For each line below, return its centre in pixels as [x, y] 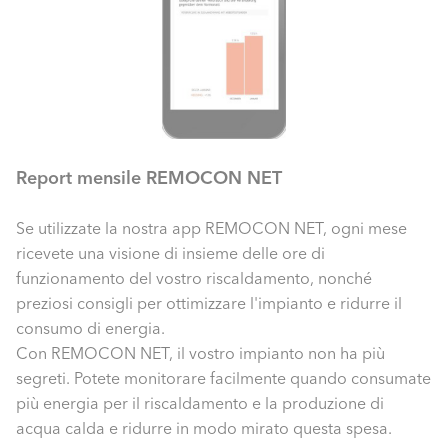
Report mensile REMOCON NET [149, 178]
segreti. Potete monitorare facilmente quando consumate [223, 378]
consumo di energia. [90, 328]
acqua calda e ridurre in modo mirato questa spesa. [204, 428]
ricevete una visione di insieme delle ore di [170, 253]
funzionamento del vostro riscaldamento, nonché [194, 278]
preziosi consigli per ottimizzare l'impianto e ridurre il [209, 303]
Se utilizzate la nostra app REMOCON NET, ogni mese [211, 228]
